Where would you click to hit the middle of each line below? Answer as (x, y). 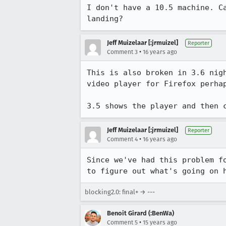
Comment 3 (122, 52)
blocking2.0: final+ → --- (120, 192)
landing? (105, 19)
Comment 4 (122, 139)
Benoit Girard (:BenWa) (140, 213)
